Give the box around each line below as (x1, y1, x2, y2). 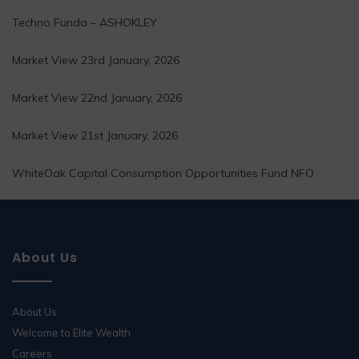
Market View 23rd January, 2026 (12, 53, 179, 68)
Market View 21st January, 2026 (12, 128, 178, 143)
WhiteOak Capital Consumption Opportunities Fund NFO (12, 166, 314, 181)
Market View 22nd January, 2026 (12, 91, 182, 106)
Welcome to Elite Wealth (12, 326, 131, 340)
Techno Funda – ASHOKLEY (12, 15, 157, 30)
